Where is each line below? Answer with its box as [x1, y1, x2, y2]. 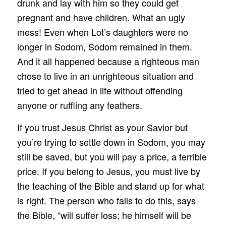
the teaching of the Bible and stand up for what [17, 179, 204, 192]
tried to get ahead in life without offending [17, 83, 183, 97]
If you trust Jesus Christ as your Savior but [17, 120, 188, 134]
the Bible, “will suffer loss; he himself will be [17, 208, 191, 221]
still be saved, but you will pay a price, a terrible [17, 149, 207, 163]
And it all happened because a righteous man [17, 54, 199, 68]
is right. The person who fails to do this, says [17, 193, 196, 207]
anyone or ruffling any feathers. [17, 98, 142, 111]
